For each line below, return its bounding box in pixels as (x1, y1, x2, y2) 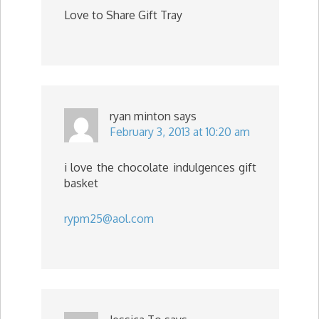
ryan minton (110, 109, 171, 123)
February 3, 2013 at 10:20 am (110, 125, 250, 139)
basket (64, 176, 98, 190)
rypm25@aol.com (64, 211, 154, 226)
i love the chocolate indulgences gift (64, 160, 256, 174)
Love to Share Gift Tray (64, 8, 182, 22)
